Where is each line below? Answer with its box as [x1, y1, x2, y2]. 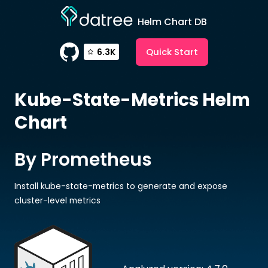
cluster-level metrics [14, 194, 100, 206]
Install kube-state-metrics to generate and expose [14, 179, 227, 192]
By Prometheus [14, 147, 152, 172]
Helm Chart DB [138, 14, 207, 29]
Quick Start [146, 45, 199, 58]
